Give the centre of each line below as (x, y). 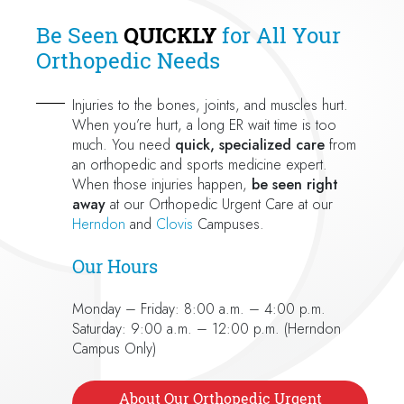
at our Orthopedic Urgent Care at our (219, 204)
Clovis (174, 224)
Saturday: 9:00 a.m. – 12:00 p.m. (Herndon (207, 328)
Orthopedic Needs (128, 60)
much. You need (124, 144)
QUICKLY (170, 35)
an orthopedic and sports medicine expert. (200, 164)
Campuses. (229, 224)
